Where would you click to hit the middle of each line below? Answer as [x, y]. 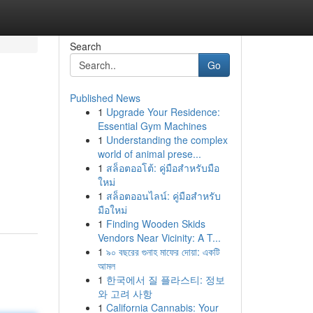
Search [85, 46]
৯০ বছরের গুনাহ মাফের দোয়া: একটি [163, 252]
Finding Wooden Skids [155, 224]
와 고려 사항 [125, 293]
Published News [105, 98]
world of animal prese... [149, 154]
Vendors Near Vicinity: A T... [159, 238]
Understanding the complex [167, 140]
